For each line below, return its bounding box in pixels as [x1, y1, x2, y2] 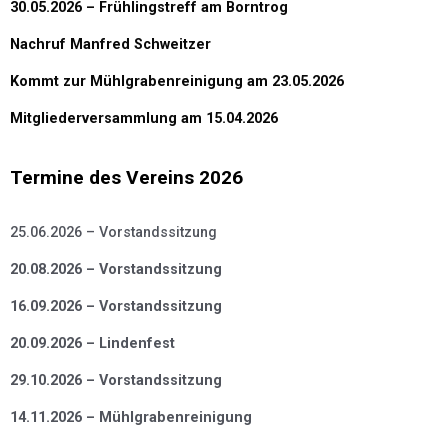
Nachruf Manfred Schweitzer [10, 35, 211, 53]
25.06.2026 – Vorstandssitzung [10, 223, 217, 241]
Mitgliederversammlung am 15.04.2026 [10, 109, 278, 127]
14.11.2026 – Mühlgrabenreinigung [10, 408, 252, 426]
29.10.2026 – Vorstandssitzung [10, 371, 222, 389]
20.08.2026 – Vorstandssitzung [10, 260, 222, 278]
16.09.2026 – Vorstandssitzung [10, 297, 222, 315]
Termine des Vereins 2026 [10, 166, 243, 190]
